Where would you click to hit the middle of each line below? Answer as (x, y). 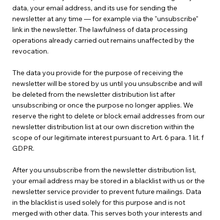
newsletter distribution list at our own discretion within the (103, 127)
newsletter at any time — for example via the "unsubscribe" (105, 19)
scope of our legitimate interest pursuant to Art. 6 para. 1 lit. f (108, 138)
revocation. (30, 51)
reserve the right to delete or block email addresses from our (108, 116)
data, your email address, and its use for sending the (95, 8)
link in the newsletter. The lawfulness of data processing (100, 30)
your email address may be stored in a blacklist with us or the (108, 181)
